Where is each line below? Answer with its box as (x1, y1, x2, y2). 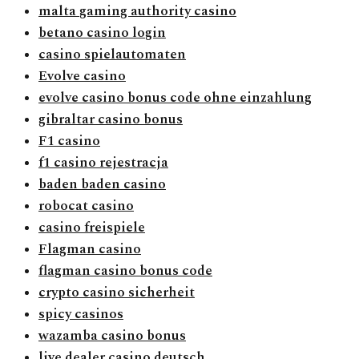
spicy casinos (38, 304, 123, 325)
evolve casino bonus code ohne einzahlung (38, 87, 312, 109)
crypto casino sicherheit (38, 282, 195, 304)
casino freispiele (38, 217, 145, 239)
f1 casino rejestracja (38, 152, 168, 174)
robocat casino (38, 196, 134, 217)
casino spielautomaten (38, 44, 186, 66)
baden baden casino (38, 174, 166, 196)
